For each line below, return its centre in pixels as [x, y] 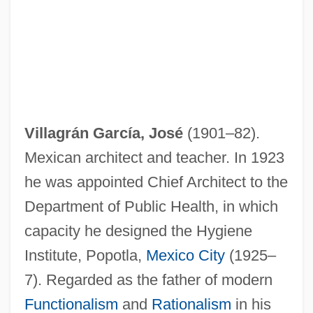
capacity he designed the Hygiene [138, 231]
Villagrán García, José [103, 133]
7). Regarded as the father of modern [148, 279]
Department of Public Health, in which [151, 206]
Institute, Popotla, [85, 255]
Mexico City [185, 255]
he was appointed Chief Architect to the [156, 182]
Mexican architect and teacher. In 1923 [154, 157]
